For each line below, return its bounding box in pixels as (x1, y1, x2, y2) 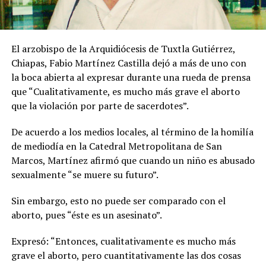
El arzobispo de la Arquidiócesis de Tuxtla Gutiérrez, (11, 42, 235, 56)
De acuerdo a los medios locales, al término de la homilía (11, 125, 254, 139)
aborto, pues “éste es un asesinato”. (11, 208, 162, 222)
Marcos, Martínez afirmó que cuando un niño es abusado (11, 154, 255, 167)
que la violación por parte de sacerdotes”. (11, 99, 189, 113)
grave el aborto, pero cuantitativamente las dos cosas (11, 249, 241, 262)
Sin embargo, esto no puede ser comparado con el (11, 194, 226, 208)
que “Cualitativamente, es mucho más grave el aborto (11, 85, 240, 99)
